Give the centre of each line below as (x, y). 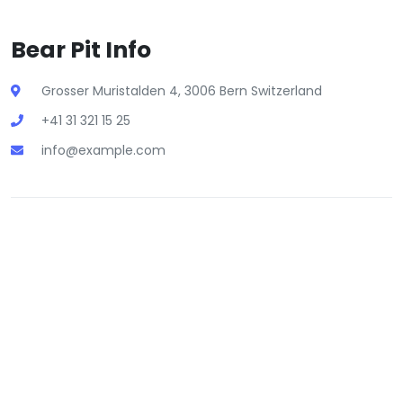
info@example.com (103, 150)
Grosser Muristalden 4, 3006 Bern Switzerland (182, 91)
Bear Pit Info (81, 50)
